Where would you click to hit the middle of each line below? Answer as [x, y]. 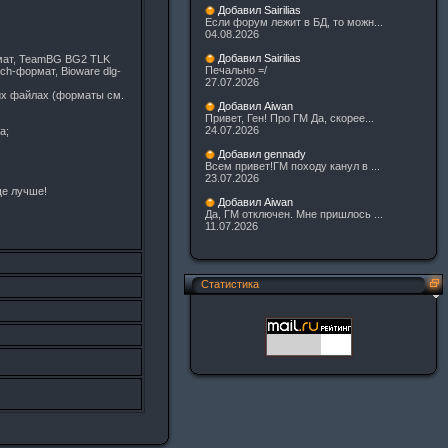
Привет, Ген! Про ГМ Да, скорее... [289, 118]
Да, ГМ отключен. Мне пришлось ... [294, 214]
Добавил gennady [262, 154]
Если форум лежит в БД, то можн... [294, 22]
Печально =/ [236, 70]
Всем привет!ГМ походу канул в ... [292, 166]
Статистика [230, 284]
